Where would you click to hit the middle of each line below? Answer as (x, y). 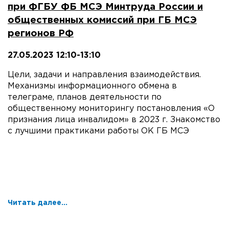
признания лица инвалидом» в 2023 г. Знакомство (114, 120)
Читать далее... (38, 203)
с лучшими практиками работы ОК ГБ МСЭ (98, 131)
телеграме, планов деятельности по (85, 98)
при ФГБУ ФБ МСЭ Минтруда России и (105, 7)
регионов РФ (41, 34)
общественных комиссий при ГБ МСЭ (102, 20)
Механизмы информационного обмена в (92, 86)
